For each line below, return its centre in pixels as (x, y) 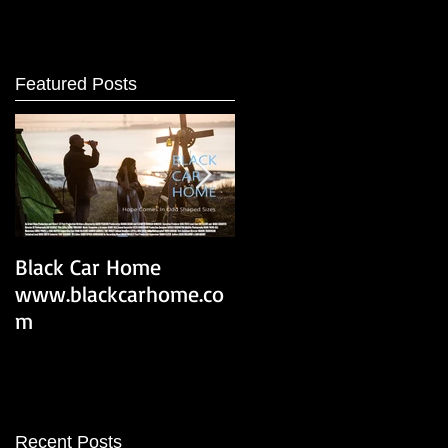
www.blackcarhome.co (119, 293)
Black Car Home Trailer (340, 266)
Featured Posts (76, 84)
